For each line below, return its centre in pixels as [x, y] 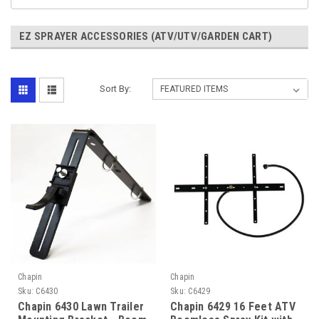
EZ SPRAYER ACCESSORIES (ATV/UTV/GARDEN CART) [146, 36]
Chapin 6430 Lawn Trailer [81, 306]
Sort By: [116, 88]
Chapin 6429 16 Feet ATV [233, 306]
